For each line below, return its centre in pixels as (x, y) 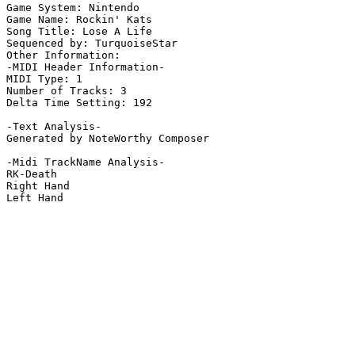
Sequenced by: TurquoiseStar (92, 44)
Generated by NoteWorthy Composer (108, 139)
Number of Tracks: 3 (67, 91)
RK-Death (32, 174)
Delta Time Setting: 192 (79, 103)
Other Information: (67, 55)
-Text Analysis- (54, 127)
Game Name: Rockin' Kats (79, 20)
